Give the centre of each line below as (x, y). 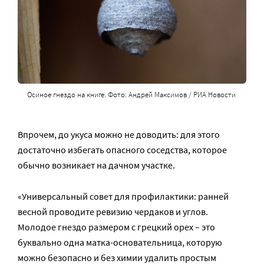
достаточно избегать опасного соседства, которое (122, 150)
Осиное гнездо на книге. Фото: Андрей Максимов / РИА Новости (131, 95)
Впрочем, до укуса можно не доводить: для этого (119, 135)
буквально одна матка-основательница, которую (120, 242)
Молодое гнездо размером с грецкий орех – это (116, 227)
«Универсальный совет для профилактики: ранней (123, 197)
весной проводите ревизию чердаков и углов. (113, 212)
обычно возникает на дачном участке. (96, 165)
